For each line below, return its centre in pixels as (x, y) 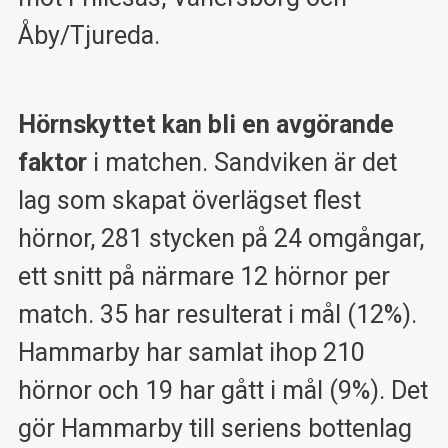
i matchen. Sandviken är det (241, 162)
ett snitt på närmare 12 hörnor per (203, 276)
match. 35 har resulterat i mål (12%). (217, 314)
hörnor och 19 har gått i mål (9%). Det (222, 390)
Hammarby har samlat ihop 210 (191, 352)
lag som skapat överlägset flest (189, 200)
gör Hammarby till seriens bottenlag (214, 428)
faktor (52, 162)
